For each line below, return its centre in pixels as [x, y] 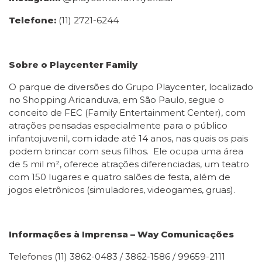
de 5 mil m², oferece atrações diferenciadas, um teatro [129, 164]
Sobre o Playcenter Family [73, 65]
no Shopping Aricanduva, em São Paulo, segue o [116, 100]
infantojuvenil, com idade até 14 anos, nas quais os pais [128, 138]
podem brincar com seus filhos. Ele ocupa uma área [126, 151]
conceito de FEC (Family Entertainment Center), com [127, 113]
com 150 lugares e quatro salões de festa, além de [120, 177]
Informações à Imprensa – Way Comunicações [121, 234]
